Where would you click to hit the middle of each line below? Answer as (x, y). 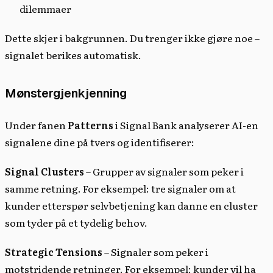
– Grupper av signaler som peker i (164, 171)
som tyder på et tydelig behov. (76, 222)
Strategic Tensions (54, 251)
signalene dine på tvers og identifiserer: (100, 142)
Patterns (90, 125)
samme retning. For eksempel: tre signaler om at (120, 188)
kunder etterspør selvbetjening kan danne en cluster (131, 205)
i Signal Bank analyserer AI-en (186, 125)
